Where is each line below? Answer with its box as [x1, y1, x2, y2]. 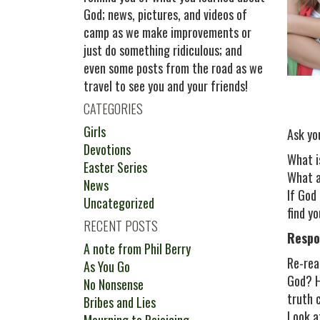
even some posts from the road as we [84, 59, 263, 77]
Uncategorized [84, 194, 154, 212]
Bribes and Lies [84, 293, 156, 311]
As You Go [84, 257, 130, 276]
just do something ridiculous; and [84, 41, 242, 59]
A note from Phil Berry [84, 239, 191, 258]
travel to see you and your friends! [84, 76, 248, 95]
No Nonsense [84, 275, 144, 294]
